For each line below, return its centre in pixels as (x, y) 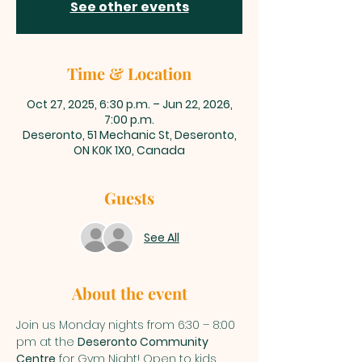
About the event (129, 293)
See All (162, 237)
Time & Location (129, 73)
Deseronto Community (144, 342)
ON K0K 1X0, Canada (129, 150)
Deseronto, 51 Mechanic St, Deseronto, (129, 135)
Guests (129, 198)
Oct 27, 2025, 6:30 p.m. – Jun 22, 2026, (129, 104)
